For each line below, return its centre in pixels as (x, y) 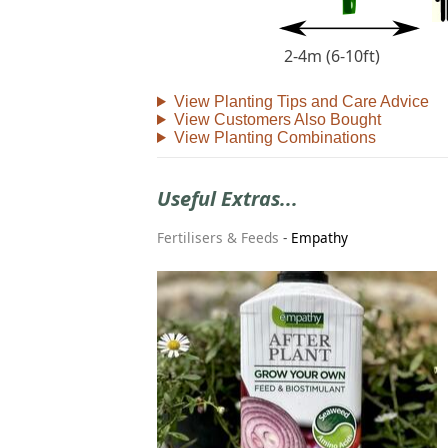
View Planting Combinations (274, 137)
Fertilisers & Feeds (218, 238)
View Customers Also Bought (277, 119)
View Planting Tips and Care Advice (301, 101)
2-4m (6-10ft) (332, 55)
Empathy (319, 238)
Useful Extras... (227, 198)
